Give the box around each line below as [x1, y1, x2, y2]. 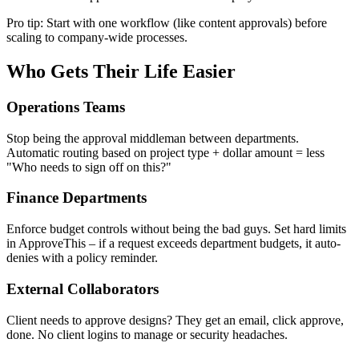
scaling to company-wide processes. [6, 30, 188, 45]
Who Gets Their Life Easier [6, 61, 236, 83]
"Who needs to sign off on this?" [6, 159, 171, 174]
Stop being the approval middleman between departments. [6, 131, 299, 145]
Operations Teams [6, 99, 125, 115]
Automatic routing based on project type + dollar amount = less [6, 145, 325, 159]
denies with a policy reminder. [6, 251, 158, 265]
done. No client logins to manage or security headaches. [6, 327, 288, 341]
